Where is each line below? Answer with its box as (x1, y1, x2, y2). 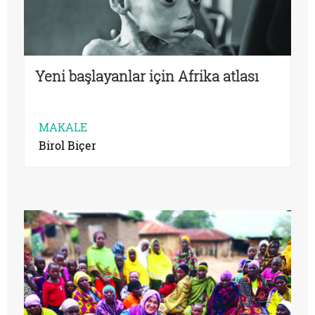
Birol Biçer (39, 137, 96, 153)
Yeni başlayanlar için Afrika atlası (35, 66, 259, 85)
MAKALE (39, 119, 87, 134)
